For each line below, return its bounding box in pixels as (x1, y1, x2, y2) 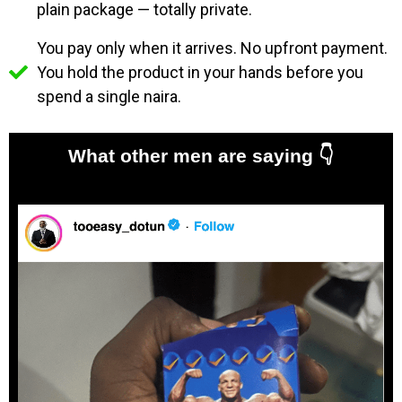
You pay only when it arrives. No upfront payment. (37, 39, 389, 58)
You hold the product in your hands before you (37, 63, 364, 83)
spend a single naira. (37, 87, 182, 107)
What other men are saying (68, 145, 319, 167)
